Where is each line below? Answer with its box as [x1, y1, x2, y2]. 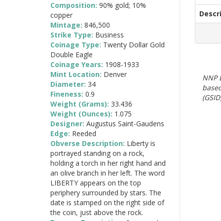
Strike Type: [50, 30, 95, 39]
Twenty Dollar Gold [103, 39, 165, 49]
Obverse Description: [50, 138, 127, 148]
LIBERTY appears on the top [50, 178, 141, 187]
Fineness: [50, 89, 85, 99]
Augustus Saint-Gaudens [86, 118, 164, 128]
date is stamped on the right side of [50, 197, 164, 207]
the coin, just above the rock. [50, 207, 143, 217]
